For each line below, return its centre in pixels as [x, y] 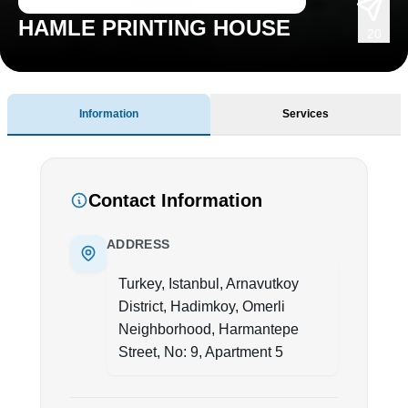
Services [306, 114]
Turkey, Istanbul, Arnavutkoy [209, 284]
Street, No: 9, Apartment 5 [201, 352]
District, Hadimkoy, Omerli [202, 307]
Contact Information [175, 201]
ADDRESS [138, 245]
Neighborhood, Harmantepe [209, 330]
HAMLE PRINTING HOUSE [154, 28]
